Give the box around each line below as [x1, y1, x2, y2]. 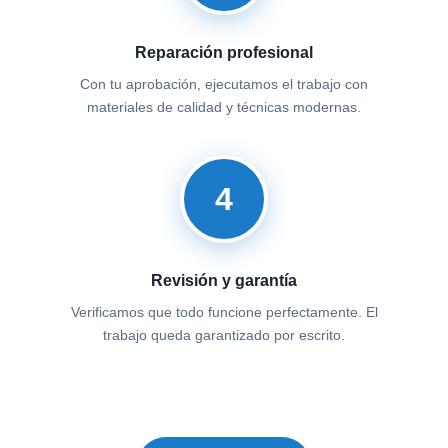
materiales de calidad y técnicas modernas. [87, 99, 361, 116]
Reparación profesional [135, 44, 313, 62]
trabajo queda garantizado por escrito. [103, 327, 345, 344]
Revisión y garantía [151, 272, 297, 290]
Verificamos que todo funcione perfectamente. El [70, 304, 378, 321]
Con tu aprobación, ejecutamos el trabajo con [80, 76, 368, 93]
